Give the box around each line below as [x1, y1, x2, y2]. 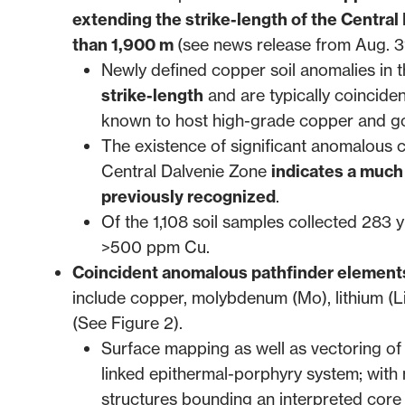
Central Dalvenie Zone [101, 160, 271, 182]
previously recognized [101, 185, 276, 207]
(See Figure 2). [72, 312, 183, 334]
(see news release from [177, 33, 355, 55]
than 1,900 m [72, 33, 177, 55]
